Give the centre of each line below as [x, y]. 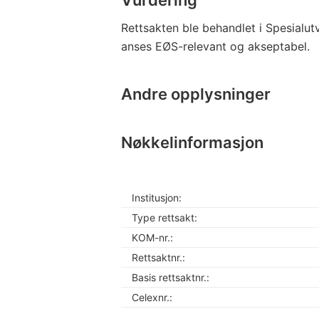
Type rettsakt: [164, 217]
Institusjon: [157, 197]
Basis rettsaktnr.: [171, 277]
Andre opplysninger [196, 94]
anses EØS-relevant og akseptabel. [215, 46]
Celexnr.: [152, 297]
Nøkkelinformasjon [192, 142]
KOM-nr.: [152, 237]
